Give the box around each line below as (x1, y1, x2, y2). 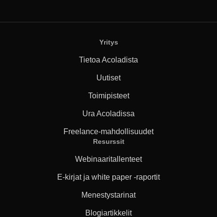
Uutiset (96, 74, 121, 82)
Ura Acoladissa (82, 109, 135, 118)
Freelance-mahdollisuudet (63, 127, 154, 136)
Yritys (99, 38, 118, 46)
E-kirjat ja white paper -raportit (57, 173, 160, 181)
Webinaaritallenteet (75, 155, 142, 163)
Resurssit (93, 138, 124, 145)
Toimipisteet (88, 92, 129, 100)
